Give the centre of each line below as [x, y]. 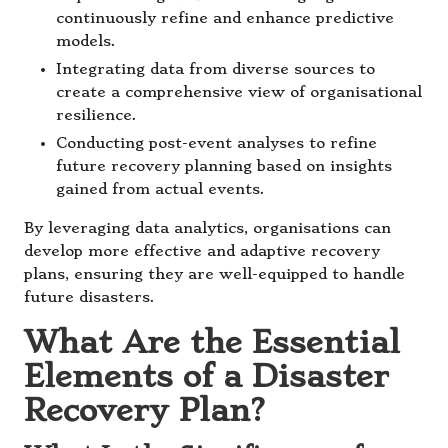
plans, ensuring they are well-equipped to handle [214, 274]
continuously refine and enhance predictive [225, 18]
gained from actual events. [160, 189]
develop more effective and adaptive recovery [202, 251]
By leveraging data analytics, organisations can [207, 228]
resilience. [96, 115]
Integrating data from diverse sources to [215, 69]
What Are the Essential [212, 341]
